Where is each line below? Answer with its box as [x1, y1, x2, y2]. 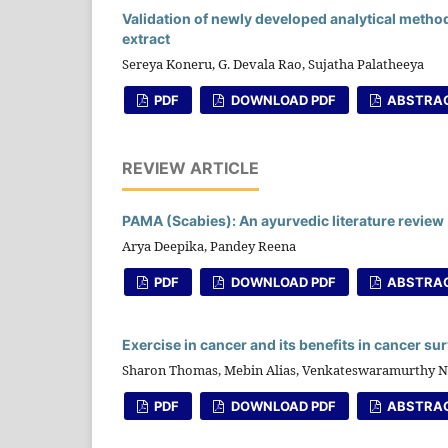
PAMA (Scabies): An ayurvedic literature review [122, 211, 444, 229]
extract [122, 29, 170, 47]
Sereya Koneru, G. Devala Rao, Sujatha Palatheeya [122, 54, 424, 73]
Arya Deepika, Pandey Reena [122, 236, 296, 255]
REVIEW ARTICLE [122, 157, 259, 178]
